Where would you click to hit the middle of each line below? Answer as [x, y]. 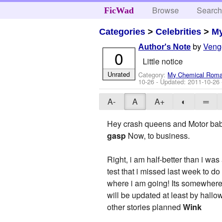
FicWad [119, 10]
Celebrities [179, 31]
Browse [166, 10]
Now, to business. [158, 136]
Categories [122, 31]
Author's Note [165, 47]
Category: [153, 74]
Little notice [163, 61]
